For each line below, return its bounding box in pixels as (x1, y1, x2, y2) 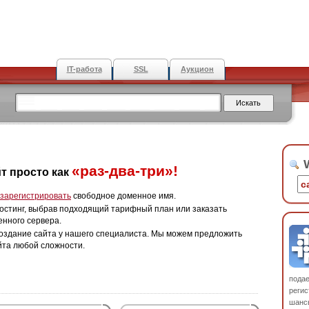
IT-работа (66, 65, 102, 73)
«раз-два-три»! (72, 163, 178, 179)
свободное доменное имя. (71, 191, 176, 201)
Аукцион (181, 65, 214, 73)
